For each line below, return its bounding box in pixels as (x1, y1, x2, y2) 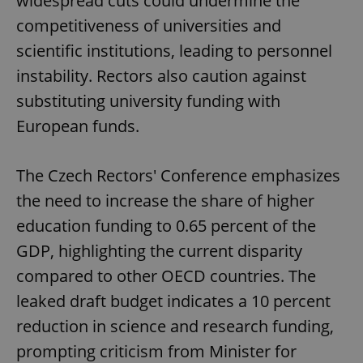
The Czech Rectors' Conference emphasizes (16, 164, 340, 186)
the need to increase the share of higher (16, 189, 314, 211)
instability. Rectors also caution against (16, 64, 306, 87)
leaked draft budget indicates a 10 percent (16, 289, 331, 312)
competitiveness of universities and (16, 14, 281, 36)
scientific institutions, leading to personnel (16, 39, 332, 62)
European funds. (16, 114, 139, 137)
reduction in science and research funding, (16, 314, 334, 337)
